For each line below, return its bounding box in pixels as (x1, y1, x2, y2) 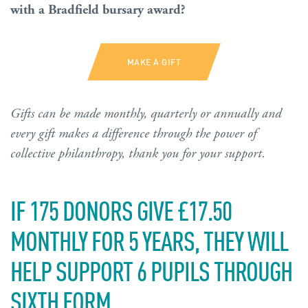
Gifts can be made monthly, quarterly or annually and (10, 104, 281, 122)
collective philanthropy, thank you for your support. (10, 144, 265, 162)
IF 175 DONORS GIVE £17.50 (10, 191, 232, 227)
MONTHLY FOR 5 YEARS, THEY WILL (10, 221, 288, 257)
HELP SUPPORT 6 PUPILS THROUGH (10, 252, 292, 287)
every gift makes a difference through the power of (10, 124, 256, 142)
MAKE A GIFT (126, 55, 181, 67)
